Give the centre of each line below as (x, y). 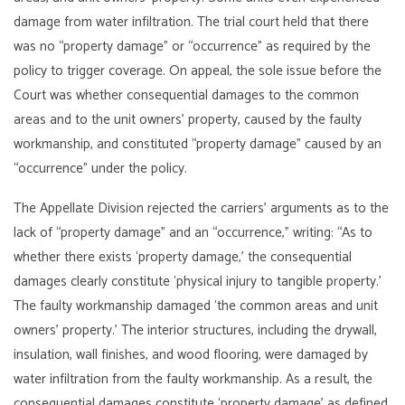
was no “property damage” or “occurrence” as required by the (193, 47)
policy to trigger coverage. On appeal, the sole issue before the (198, 71)
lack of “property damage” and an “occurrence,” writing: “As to (193, 232)
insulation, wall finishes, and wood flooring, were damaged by (191, 354)
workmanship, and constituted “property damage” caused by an (198, 145)
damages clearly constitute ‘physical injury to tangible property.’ (198, 281)
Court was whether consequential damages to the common (187, 96)
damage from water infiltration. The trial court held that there (192, 23)
